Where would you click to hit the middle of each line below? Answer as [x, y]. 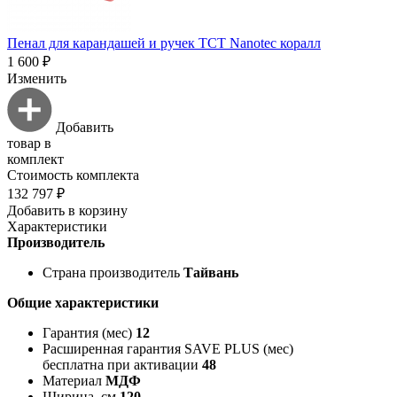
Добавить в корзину [67, 210]
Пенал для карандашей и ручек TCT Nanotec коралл [164, 43]
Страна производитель [111, 272]
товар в [29, 143]
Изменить [37, 78]
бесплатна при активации [121, 364]
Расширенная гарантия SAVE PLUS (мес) [168, 348]
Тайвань [211, 272]
